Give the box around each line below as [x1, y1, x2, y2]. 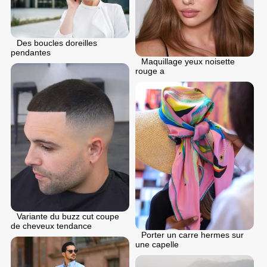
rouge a [135, 66, 164, 76]
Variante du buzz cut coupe [17, 212, 119, 222]
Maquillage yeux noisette [141, 57, 235, 67]
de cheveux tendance [11, 221, 92, 231]
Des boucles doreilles [17, 38, 97, 48]
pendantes [11, 48, 51, 58]
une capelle [135, 240, 179, 250]
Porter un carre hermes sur [141, 230, 244, 240]
